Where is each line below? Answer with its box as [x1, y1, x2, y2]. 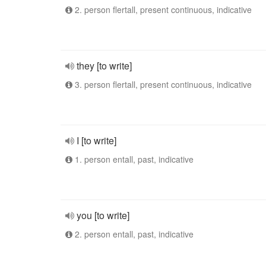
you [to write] [77, 208, 129, 222]
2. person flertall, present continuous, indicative [72, 4, 252, 15]
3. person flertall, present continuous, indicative [72, 78, 252, 90]
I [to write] [77, 134, 116, 147]
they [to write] [77, 59, 132, 72]
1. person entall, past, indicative [72, 153, 194, 165]
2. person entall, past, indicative [72, 228, 194, 240]
